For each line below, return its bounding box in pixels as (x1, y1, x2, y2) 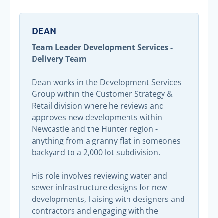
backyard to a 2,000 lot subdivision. (32, 146, 160, 158)
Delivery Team (32, 53, 87, 65)
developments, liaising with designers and (32, 193, 185, 204)
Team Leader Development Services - (32, 41, 173, 53)
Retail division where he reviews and (32, 100, 164, 111)
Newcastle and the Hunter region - (32, 123, 158, 134)
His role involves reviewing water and (32, 170, 167, 181)
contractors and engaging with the (32, 205, 158, 216)
